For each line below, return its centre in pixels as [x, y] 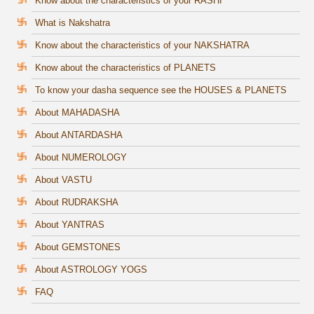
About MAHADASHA [77, 113]
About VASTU [63, 180]
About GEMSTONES [78, 247]
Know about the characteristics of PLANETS [125, 68]
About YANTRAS [70, 225]
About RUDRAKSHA [77, 203]
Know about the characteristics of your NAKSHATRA [142, 46]
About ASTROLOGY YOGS [91, 270]
